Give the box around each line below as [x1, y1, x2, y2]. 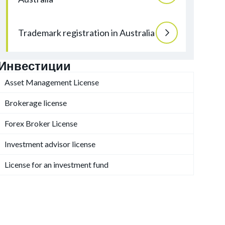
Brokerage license [5, 98, 67, 107]
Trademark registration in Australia [18, 27, 155, 38]
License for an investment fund [5, 160, 108, 169]
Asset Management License [5, 77, 99, 87]
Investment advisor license [5, 139, 95, 149]
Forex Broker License [5, 119, 77, 128]
